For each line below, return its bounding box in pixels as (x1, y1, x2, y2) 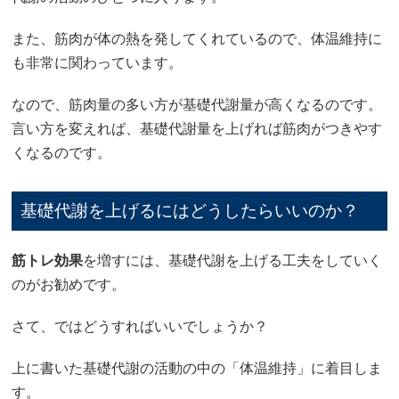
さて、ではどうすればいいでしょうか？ (12, 318, 269, 334)
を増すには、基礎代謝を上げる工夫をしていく (83, 252, 383, 268)
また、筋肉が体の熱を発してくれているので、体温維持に (12, 30, 383, 46)
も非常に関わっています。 (12, 54, 183, 70)
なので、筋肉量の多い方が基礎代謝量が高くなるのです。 (12, 96, 383, 112)
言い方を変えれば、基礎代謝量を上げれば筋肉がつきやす (12, 120, 383, 136)
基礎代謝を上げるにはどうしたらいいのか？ (20, 200, 360, 220)
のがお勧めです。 (12, 276, 126, 292)
